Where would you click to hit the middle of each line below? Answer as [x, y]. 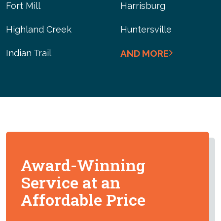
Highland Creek [39, 29]
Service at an [71, 182]
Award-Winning [83, 165]
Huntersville [146, 29]
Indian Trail [29, 53]
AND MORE [145, 53]
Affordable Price [83, 199]
